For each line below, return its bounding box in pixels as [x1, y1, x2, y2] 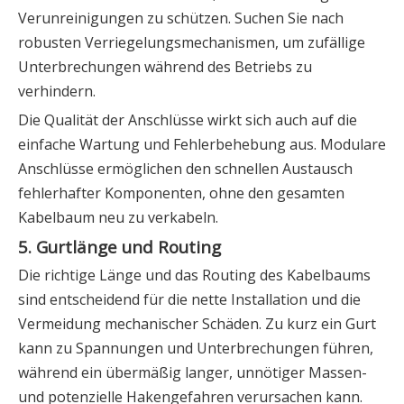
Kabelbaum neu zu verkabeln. [18, 207, 218, 228]
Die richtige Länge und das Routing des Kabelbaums [18, 265, 371, 286]
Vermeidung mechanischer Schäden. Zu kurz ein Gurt [18, 314, 376, 335]
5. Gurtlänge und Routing [18, 235, 221, 259]
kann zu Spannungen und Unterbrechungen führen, [18, 338, 373, 359]
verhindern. [18, 81, 96, 102]
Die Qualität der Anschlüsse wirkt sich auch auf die [18, 110, 357, 131]
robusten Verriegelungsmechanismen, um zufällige [18, 32, 365, 53]
